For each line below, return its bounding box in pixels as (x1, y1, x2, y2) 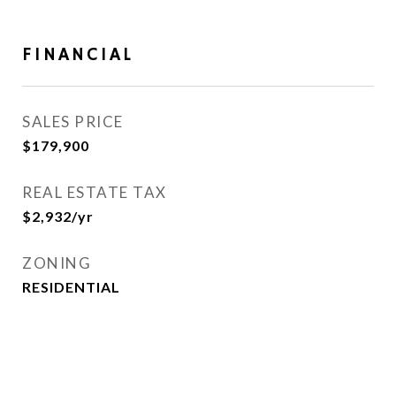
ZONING (22, 254, 91, 272)
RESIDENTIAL (22, 278, 120, 295)
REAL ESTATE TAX (22, 183, 167, 202)
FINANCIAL (22, 43, 133, 66)
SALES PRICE (22, 112, 124, 131)
